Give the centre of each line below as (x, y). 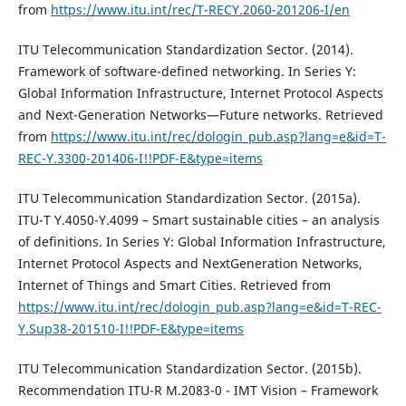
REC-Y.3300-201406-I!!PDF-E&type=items (140, 159)
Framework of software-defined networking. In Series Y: (187, 72)
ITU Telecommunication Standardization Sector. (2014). (185, 50)
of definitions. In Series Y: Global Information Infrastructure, (202, 242)
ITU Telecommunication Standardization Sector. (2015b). (189, 369)
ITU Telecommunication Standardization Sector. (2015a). (189, 198)
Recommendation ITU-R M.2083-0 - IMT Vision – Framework (198, 391)
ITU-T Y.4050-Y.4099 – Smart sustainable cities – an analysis (198, 220)
